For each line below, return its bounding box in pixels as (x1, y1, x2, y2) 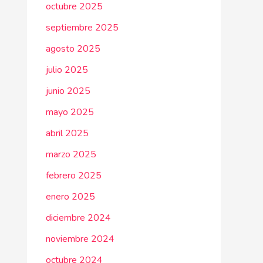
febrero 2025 (46, 169, 102, 182)
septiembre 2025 (46, 21, 119, 34)
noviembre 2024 (46, 232, 114, 245)
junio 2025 (46, 85, 90, 97)
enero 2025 (46, 190, 95, 203)
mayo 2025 (46, 106, 94, 119)
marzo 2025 (46, 148, 96, 161)
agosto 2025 (46, 42, 100, 55)
